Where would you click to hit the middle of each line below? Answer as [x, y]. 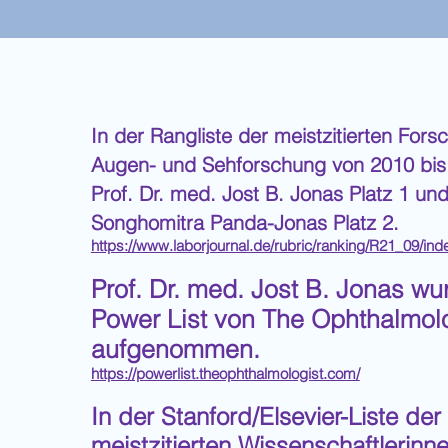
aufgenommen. [175, 349]
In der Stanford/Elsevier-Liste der [265, 416]
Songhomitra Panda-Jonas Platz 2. [244, 222]
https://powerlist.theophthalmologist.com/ [225, 373]
